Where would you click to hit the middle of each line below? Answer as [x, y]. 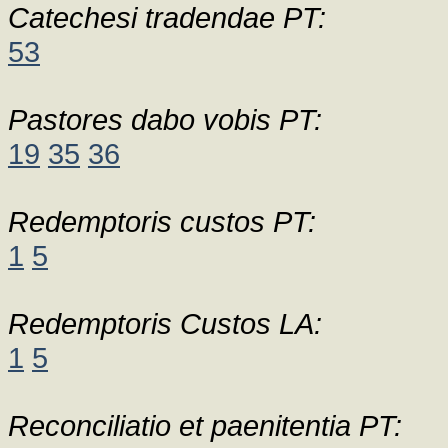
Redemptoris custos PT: [162, 221]
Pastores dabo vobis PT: [165, 119]
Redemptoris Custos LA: [165, 323]
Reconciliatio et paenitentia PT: [205, 425]
